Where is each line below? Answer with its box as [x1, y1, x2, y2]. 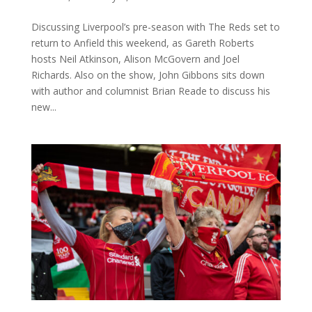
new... [31, 100, 56, 114]
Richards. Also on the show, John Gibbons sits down [31, 68, 265, 81]
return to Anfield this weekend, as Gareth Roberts [31, 36, 254, 49]
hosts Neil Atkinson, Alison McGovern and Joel [31, 52, 240, 65]
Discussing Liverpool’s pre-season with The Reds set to [31, 19, 280, 33]
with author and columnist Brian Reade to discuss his [31, 84, 270, 97]
